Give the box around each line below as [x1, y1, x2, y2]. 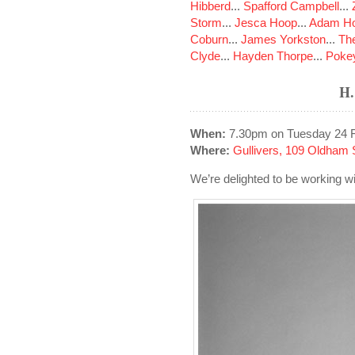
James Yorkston [241, 32, 326, 46]
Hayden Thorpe [233, 49, 313, 63]
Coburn [190, 32, 228, 46]
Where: [190, 143, 230, 157]
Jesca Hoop [235, 16, 297, 29]
